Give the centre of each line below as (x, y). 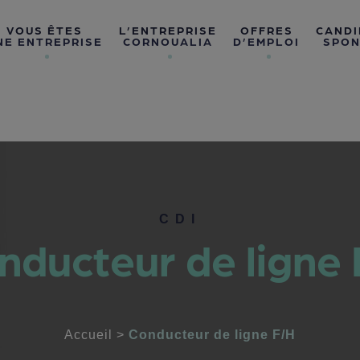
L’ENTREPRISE (168, 30)
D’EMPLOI (267, 41)
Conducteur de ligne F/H (212, 335)
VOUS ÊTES (45, 30)
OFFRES (266, 30)
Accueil (88, 335)
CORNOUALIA (168, 41)
